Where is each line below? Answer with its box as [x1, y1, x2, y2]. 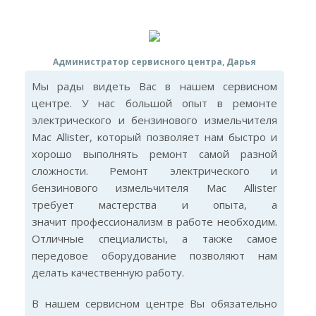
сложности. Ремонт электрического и [32, 164, 277, 178]
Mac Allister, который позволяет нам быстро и [32, 130, 277, 144]
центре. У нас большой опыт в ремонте [32, 96, 277, 110]
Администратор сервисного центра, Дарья [53, 56, 256, 68]
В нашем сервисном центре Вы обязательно [32, 296, 277, 310]
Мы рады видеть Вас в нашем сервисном [32, 79, 277, 93]
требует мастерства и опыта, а [32, 197, 277, 212]
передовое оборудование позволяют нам [32, 248, 277, 262]
